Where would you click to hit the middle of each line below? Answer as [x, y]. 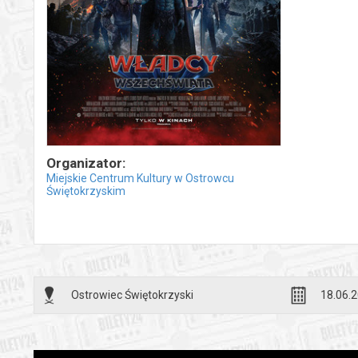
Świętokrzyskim [86, 191]
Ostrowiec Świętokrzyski [132, 295]
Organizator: [86, 163]
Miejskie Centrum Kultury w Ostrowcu [140, 179]
